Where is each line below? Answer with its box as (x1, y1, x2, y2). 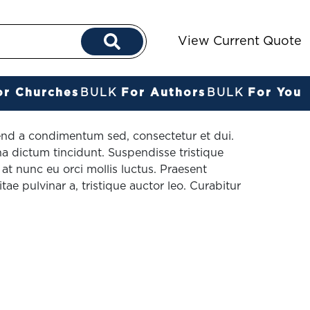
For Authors (121, 87, 206, 98)
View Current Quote (178, 35, 302, 48)
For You (247, 87, 302, 98)
